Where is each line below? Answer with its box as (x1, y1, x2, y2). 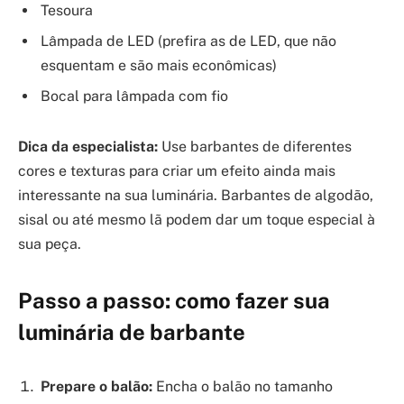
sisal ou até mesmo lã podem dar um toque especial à (18, 210, 375, 228)
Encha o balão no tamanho (152, 377, 333, 395)
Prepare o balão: (41, 377, 152, 395)
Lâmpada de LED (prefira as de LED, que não (41, 32, 336, 50)
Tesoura (41, 2, 93, 20)
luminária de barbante (18, 319, 245, 345)
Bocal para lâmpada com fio (41, 87, 228, 106)
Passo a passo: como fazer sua (18, 288, 330, 314)
